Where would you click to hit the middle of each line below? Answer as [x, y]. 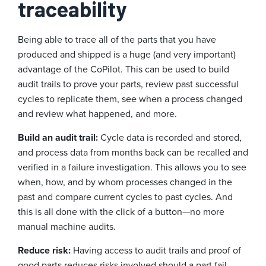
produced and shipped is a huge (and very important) [127, 55]
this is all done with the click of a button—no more [121, 212]
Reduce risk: [45, 251]
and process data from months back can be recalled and [133, 153]
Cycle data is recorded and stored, [171, 138]
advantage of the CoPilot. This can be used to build [123, 69]
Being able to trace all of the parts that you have [117, 40]
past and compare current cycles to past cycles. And [125, 197]
